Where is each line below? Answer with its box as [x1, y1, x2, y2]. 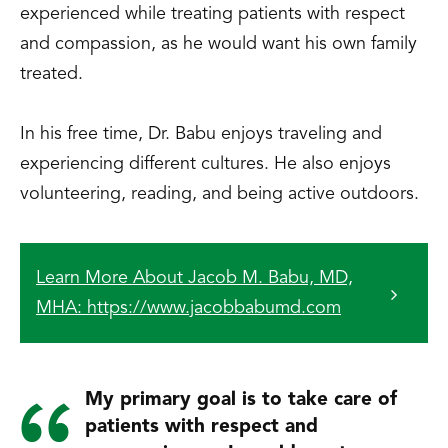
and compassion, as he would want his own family [20, 35, 417, 54]
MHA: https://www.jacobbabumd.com [36, 299, 341, 318]
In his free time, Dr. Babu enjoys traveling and [20, 125, 382, 144]
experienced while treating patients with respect [20, 5, 405, 24]
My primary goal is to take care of [85, 391, 397, 411]
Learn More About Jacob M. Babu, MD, [36, 269, 353, 288]
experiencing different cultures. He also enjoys [20, 155, 391, 174]
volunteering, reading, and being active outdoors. [20, 185, 419, 204]
